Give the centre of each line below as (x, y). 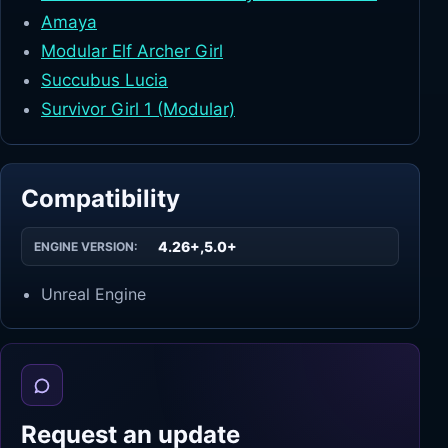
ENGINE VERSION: (86, 246)
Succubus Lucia (104, 80)
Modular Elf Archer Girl (132, 51)
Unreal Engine (93, 294)
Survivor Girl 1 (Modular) (138, 109)
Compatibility (100, 198)
